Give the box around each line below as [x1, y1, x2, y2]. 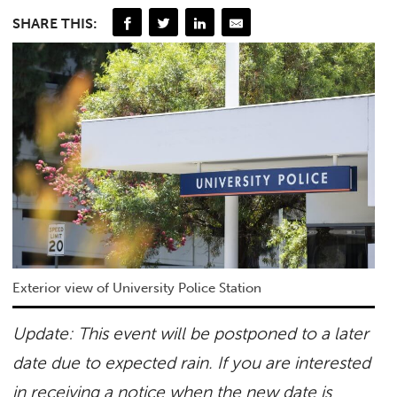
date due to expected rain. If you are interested [12, 353, 371, 374]
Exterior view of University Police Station [12, 280, 262, 297]
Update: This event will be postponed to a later [12, 323, 370, 345]
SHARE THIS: [12, 15, 98, 33]
